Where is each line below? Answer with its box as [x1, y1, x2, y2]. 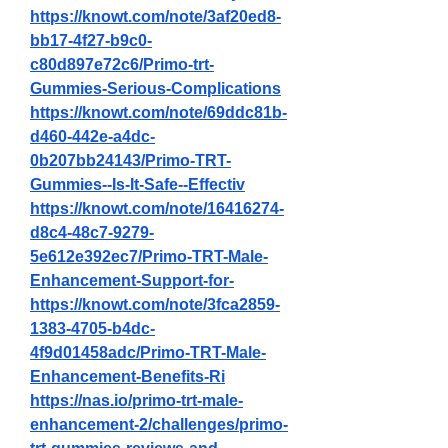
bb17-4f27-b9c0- [30, 32, 152, 49]
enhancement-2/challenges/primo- [30, 416, 288, 433]
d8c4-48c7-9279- [30, 224, 154, 241]
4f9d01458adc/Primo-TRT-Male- [30, 344, 266, 361]
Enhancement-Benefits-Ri [30, 368, 225, 385]
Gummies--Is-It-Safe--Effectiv [30, 176, 245, 193]
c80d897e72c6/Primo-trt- [30, 56, 214, 73]
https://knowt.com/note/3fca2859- [30, 296, 280, 313]
